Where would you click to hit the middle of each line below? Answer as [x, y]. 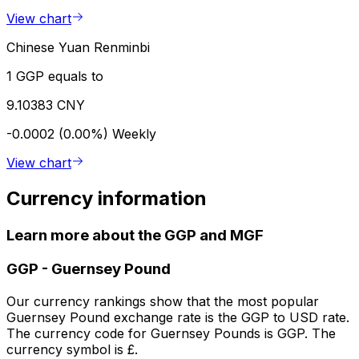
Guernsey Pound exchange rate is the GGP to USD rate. [178, 317]
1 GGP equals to [55, 77]
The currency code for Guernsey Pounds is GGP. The [171, 333]
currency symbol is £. [72, 349]
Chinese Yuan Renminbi [78, 48]
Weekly [134, 134]
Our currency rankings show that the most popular [163, 301]
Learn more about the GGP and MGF [135, 236]
